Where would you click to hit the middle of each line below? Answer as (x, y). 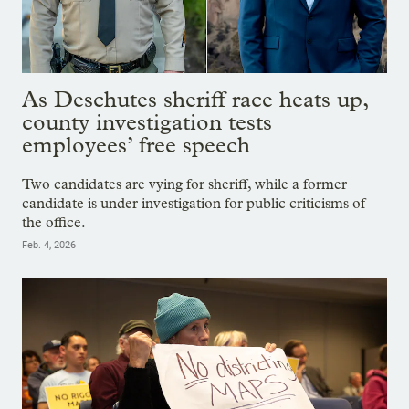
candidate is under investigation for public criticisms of (194, 204)
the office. (54, 223)
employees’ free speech (136, 144)
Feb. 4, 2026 (49, 246)
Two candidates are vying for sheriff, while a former (184, 184)
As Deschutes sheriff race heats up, (195, 99)
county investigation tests (147, 121)
